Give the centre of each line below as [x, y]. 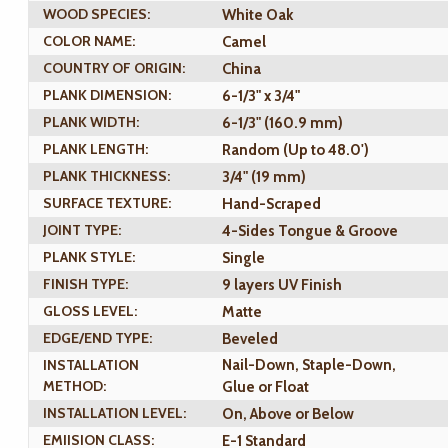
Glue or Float [265, 387]
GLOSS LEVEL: [90, 311]
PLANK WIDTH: [91, 122]
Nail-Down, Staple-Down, [309, 365]
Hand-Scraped [271, 204]
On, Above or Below [288, 414]
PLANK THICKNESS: [106, 176]
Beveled [250, 339]
